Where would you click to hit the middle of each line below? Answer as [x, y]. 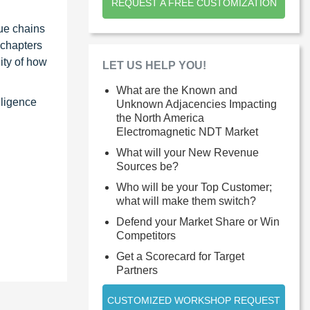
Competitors [146, 235]
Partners [137, 270]
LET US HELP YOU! [154, 65]
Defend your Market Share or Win [198, 221]
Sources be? [147, 166]
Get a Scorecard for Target [180, 256]
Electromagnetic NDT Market [187, 131]
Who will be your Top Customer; [194, 187]
